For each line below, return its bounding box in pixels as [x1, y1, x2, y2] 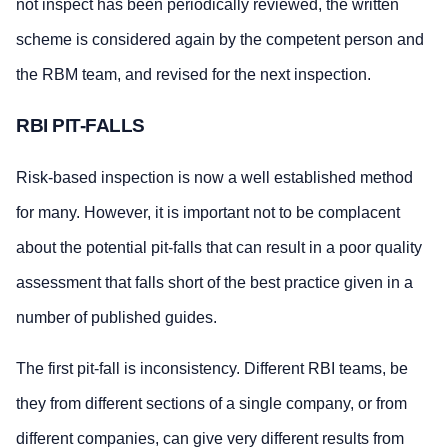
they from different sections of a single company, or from [16, 395, 407, 413]
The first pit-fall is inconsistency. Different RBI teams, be [16, 360, 408, 378]
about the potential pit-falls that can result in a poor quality [16, 239, 422, 257]
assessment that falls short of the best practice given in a [16, 274, 413, 292]
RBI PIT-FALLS [16, 115, 145, 137]
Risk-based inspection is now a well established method [16, 169, 413, 187]
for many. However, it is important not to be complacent [16, 204, 400, 222]
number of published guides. [16, 309, 217, 327]
